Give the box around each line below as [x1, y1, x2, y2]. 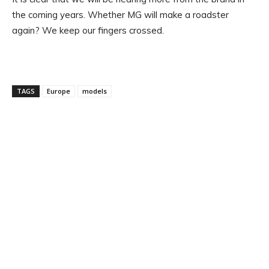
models [82, 86, 107, 95]
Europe [47, 86, 70, 95]
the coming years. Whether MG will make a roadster [12, 8, 229, 20]
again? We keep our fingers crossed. [12, 24, 164, 36]
